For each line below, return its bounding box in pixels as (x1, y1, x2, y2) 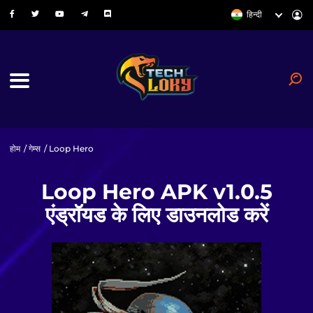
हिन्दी (247, 9, 263, 20)
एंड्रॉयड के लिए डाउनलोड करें (45, 201, 268, 228)
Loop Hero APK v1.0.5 (41, 178, 272, 205)
